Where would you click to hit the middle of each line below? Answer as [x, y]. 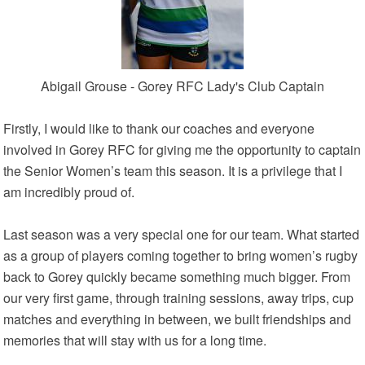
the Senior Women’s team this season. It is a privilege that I [173, 171]
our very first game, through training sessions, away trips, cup [179, 298]
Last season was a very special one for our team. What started [182, 234]
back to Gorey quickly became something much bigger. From [177, 277]
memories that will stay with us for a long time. [135, 340]
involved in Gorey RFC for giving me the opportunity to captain [182, 150]
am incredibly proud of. [69, 192]
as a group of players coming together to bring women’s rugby [181, 255]
